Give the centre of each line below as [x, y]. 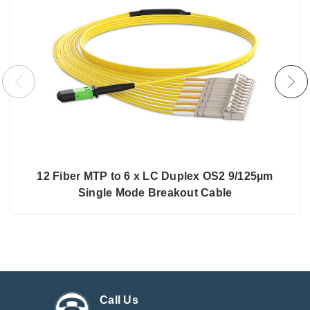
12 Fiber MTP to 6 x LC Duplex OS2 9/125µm [155, 176]
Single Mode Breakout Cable [155, 193]
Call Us [119, 300]
